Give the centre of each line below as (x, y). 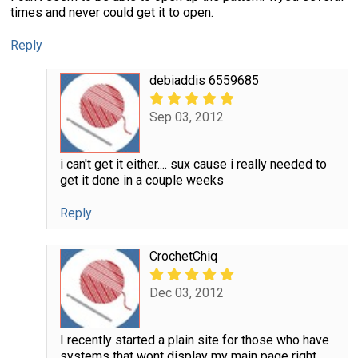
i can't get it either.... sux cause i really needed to (193, 165)
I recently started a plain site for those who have (194, 340)
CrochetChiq (183, 257)
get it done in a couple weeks (141, 181)
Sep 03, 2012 (186, 117)
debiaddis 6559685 (204, 81)
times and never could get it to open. (112, 13)
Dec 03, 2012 (186, 293)
